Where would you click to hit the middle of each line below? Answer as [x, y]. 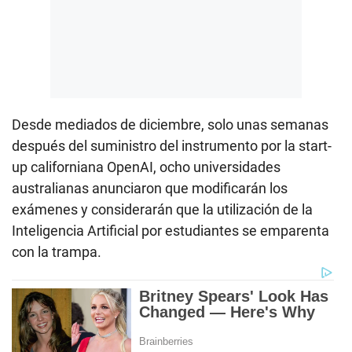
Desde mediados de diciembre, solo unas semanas [170, 124]
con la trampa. [57, 251]
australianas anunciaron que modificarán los [150, 188]
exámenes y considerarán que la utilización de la [162, 209]
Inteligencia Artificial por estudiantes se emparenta [170, 230]
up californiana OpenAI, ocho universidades [146, 167]
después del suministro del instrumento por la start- [172, 145]
